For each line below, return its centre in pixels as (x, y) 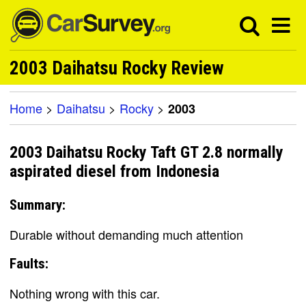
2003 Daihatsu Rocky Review (117, 68)
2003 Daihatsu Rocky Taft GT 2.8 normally (147, 153)
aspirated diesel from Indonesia (114, 172)
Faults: (29, 263)
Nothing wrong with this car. (85, 293)
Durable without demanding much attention (126, 234)
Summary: (38, 205)
